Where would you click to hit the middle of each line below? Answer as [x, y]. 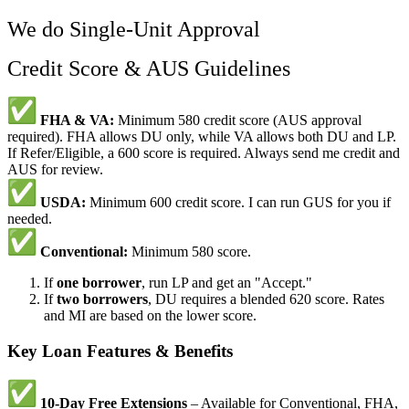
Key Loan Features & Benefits [120, 351]
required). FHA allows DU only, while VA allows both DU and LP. [202, 137]
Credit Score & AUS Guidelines [149, 69]
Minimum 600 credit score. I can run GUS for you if [238, 203]
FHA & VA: [77, 121]
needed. [30, 219]
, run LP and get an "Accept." [227, 283]
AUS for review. [55, 170]
